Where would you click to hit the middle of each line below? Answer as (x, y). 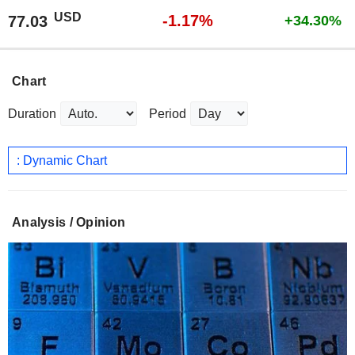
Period (168, 114)
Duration (32, 114)
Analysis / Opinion (69, 223)
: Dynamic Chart (62, 160)
